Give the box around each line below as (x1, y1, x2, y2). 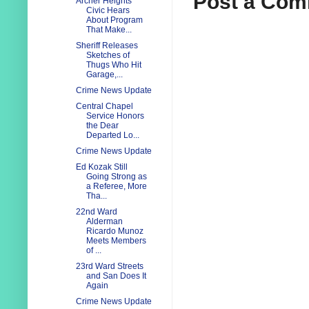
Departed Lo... (86, 130, 139, 141)
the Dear (86, 121, 119, 131)
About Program (86, 15, 143, 26)
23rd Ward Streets (75, 261, 143, 272)
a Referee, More (86, 181, 147, 192)
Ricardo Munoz (86, 226, 143, 237)
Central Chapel (75, 101, 133, 112)
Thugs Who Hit (86, 60, 141, 70)
